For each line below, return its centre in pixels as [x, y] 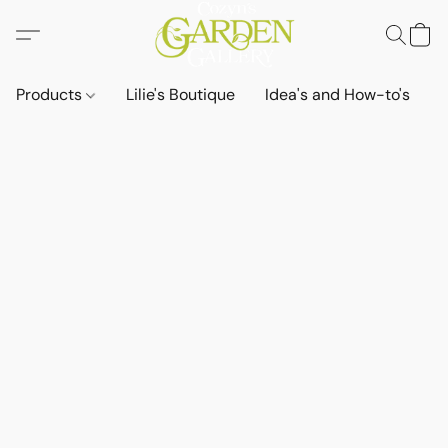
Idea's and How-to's [338, 94]
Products [51, 94]
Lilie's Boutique [181, 94]
